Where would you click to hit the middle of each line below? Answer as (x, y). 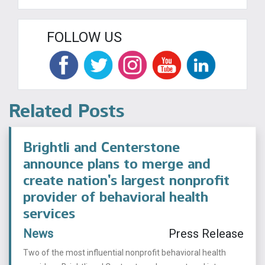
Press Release (206, 233)
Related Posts (67, 110)
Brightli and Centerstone (101, 147)
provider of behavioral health (116, 196)
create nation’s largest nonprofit (126, 180)
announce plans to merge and (117, 163)
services (49, 213)
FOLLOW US (84, 37)
